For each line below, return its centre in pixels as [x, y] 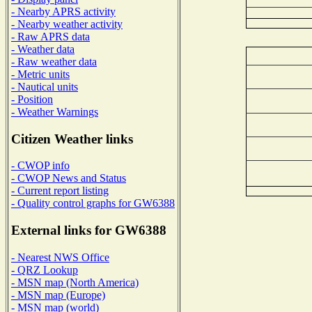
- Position [32, 99]
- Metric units [40, 74]
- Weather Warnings [55, 111]
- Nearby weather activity [67, 24]
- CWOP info [40, 166]
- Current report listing [60, 191]
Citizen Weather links [72, 139]
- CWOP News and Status [69, 178]
